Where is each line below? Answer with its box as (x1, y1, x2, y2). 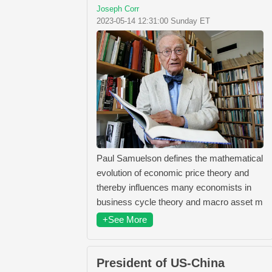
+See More (103, 214, 147, 225)
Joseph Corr (97, 4, 139, 14)
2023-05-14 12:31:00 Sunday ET (97, 16, 210, 26)
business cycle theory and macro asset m (97, 197, 263, 207)
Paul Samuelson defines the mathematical (97, 153, 263, 163)
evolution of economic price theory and (97, 168, 249, 178)
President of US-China (97, 256, 225, 270)
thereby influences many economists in (97, 182, 251, 192)
